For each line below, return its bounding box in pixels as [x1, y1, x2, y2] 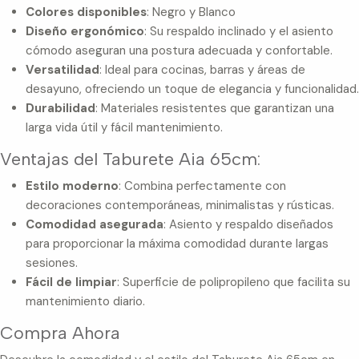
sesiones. [26, 255, 78, 272]
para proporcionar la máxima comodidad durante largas [26, 236, 329, 252]
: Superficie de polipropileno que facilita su [117, 274, 350, 291]
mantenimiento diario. [26, 293, 145, 310]
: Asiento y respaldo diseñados [163, 216, 333, 233]
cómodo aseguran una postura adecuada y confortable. [26, 42, 333, 58]
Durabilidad [26, 99, 95, 116]
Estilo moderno [26, 178, 119, 195]
